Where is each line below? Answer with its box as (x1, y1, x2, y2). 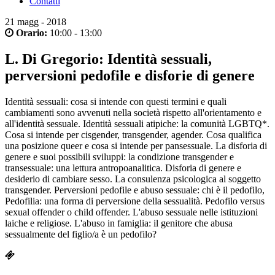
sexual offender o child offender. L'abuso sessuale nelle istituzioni (5, 206, 258, 217)
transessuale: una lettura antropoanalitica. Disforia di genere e (5, 162, 241, 173)
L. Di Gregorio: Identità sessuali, (5, 50, 212, 67)
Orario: (14, 27, 47, 38)
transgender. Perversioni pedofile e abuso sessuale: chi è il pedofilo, (5, 184, 265, 195)
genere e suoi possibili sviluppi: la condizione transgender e (5, 151, 234, 162)
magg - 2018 (17, 16, 66, 27)
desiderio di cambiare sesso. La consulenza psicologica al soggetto (5, 173, 261, 184)
